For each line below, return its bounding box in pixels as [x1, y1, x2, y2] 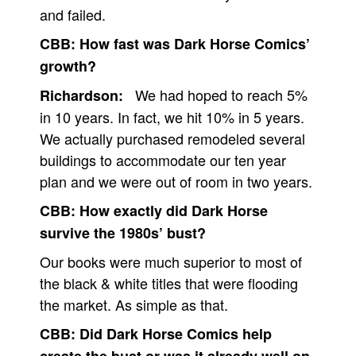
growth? [40, 56, 96, 76]
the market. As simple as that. [40, 294, 228, 315]
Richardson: [40, 85, 123, 106]
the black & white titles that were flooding [40, 273, 298, 293]
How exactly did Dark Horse [79, 200, 268, 221]
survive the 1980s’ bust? [40, 222, 206, 243]
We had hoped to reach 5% [135, 84, 308, 105]
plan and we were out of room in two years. [40, 171, 312, 192]
